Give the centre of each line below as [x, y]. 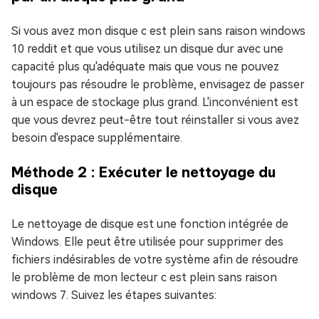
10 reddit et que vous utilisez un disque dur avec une [147, 49]
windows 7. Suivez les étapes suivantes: [114, 296]
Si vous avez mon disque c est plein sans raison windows [158, 31]
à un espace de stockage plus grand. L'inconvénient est [155, 103]
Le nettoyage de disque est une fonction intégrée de [150, 224]
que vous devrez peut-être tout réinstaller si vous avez [155, 120]
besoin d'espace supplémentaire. [97, 138]
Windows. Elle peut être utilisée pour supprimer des [147, 242]
